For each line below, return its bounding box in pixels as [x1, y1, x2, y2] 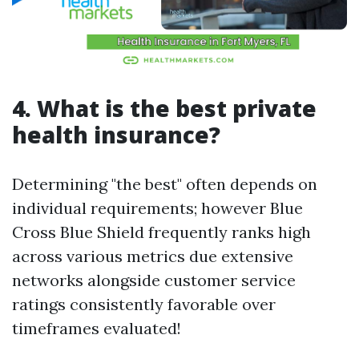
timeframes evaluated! [12, 318, 181, 338]
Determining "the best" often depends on [12, 174, 317, 194]
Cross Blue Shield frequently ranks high [12, 222, 311, 242]
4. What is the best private [12, 93, 317, 123]
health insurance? [12, 119, 220, 150]
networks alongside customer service [12, 270, 296, 290]
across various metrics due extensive [12, 246, 293, 266]
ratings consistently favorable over [12, 294, 276, 314]
